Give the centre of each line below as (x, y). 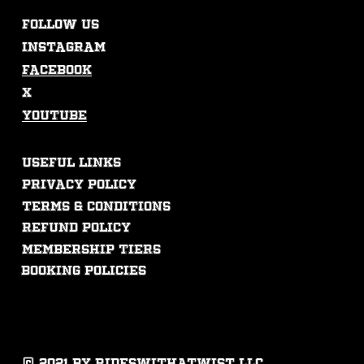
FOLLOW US (60, 24)
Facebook (56, 71)
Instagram (63, 48)
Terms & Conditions (96, 206)
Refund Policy (76, 228)
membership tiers (91, 250)
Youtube (54, 116)
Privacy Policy (79, 184)
